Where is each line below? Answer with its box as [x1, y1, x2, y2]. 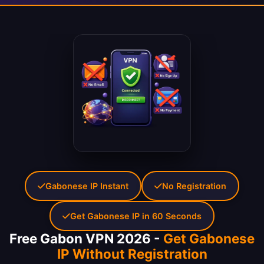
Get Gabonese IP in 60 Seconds [70, 211, 202, 222]
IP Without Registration [57, 246, 207, 262]
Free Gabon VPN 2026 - [9, 230, 163, 247]
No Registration [162, 181, 226, 192]
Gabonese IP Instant [45, 181, 128, 192]
